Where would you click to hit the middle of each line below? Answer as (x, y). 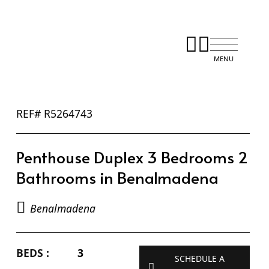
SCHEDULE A (200, 258)
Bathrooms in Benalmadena (117, 177)
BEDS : (32, 252)
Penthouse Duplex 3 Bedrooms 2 (132, 156)
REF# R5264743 (54, 113)
